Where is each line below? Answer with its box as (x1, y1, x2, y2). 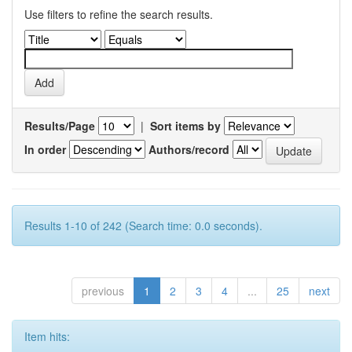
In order (24, 141, 66, 157)
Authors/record (148, 141, 229, 157)
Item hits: (24, 328, 70, 344)
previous (82, 283, 124, 299)
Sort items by (150, 118, 221, 134)
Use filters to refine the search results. (24, 6, 213, 22)
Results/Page (24, 118, 95, 134)
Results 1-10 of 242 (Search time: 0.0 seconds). (24, 218, 262, 233)
